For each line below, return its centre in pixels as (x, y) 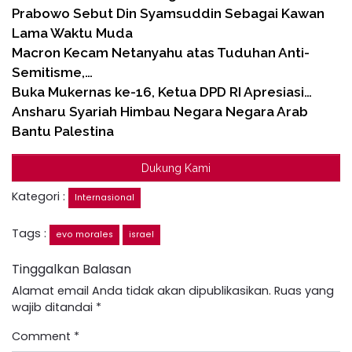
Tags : (31, 233)
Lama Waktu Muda (72, 33)
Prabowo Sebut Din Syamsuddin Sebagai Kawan (168, 13)
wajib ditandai (54, 307)
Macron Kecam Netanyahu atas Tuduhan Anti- (161, 52)
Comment (43, 336)
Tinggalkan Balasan (71, 269)
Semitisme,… (52, 72)
